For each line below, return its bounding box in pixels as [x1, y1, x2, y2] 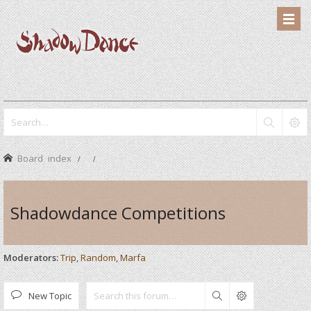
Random [81, 251, 116, 264]
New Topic [28, 289, 72, 302]
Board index [17, 153, 72, 162]
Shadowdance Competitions [10, 201, 226, 224]
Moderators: [3, 251, 58, 264]
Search [221, 289, 251, 302]
